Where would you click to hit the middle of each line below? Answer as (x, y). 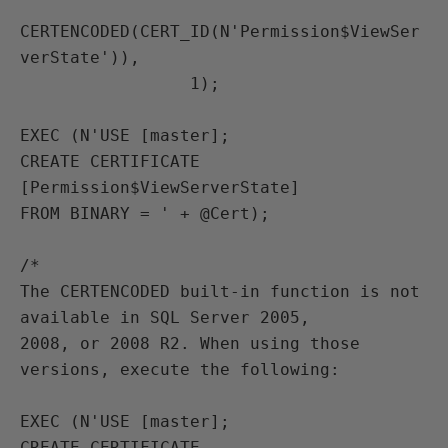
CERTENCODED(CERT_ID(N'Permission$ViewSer (220, 31)
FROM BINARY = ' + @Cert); (145, 213)
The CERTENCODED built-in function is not (220, 291)
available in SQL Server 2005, (165, 317)
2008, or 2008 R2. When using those (190, 343)
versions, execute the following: (180, 369)
